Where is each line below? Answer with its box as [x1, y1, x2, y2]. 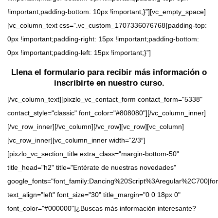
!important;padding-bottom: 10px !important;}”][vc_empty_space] [7, 8, 206, 16]
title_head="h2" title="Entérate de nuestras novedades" [7, 163, 176, 172]
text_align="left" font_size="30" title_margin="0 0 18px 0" [7, 191, 181, 199]
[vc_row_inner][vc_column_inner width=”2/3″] [7, 136, 145, 145]
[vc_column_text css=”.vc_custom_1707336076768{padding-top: [7, 21, 207, 30]
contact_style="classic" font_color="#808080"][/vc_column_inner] [7, 109, 206, 117]
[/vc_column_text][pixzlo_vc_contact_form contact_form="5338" [7, 95, 202, 104]
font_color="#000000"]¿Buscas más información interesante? [7, 204, 196, 213]
